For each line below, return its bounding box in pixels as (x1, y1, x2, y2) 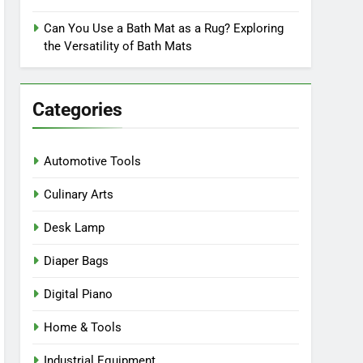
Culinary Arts (44, 187, 114, 202)
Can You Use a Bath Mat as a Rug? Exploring (44, 21, 284, 36)
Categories (32, 98, 123, 121)
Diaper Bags (44, 254, 109, 268)
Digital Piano (44, 287, 113, 301)
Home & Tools (44, 320, 122, 335)
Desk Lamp (44, 220, 105, 235)
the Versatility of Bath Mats (44, 39, 193, 53)
